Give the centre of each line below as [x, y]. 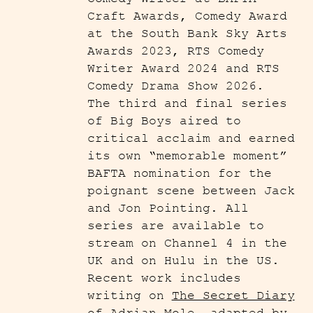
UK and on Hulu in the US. [183, 261]
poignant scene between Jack [191, 191]
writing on [129, 296]
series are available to [175, 226]
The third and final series [187, 104]
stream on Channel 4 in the [187, 243]
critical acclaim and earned [191, 139]
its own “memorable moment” [187, 156]
